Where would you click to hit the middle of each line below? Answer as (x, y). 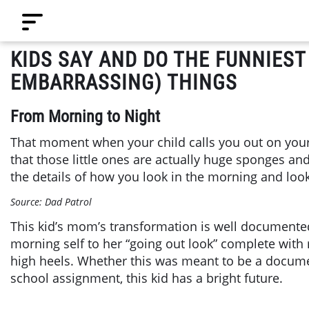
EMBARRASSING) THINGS (124, 82)
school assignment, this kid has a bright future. (147, 278)
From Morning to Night (85, 116)
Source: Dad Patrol (51, 201)
